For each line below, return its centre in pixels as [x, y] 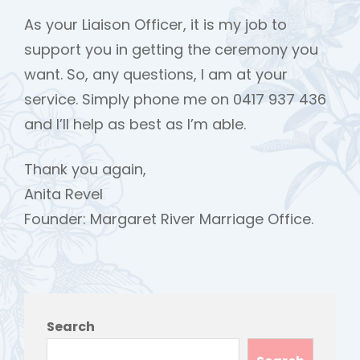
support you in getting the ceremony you [171, 49]
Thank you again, [85, 169]
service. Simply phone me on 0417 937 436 [175, 99]
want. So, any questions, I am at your [156, 74]
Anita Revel [63, 194]
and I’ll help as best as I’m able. [135, 124]
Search [71, 326]
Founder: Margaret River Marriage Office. [169, 219]
